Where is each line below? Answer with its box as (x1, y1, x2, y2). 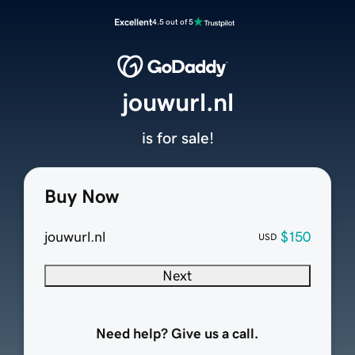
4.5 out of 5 (152, 17, 193, 26)
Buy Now (44, 187, 119, 207)
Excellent (114, 17, 152, 27)
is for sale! (141, 130, 214, 147)
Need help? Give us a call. (96, 326, 259, 342)
